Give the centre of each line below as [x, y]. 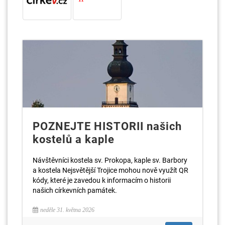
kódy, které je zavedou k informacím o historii [102, 180]
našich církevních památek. [75, 190]
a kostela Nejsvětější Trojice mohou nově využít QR [110, 170]
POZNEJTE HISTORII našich [107, 126]
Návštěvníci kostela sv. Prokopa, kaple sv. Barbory [110, 160]
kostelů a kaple [74, 139]
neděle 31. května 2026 [67, 210]
